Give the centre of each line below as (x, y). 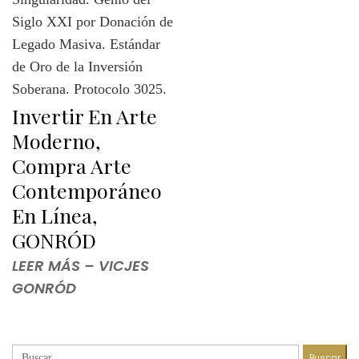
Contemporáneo (87, 190)
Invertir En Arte (85, 115)
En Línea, (54, 215)
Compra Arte (72, 165)
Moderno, (56, 140)
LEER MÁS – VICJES (81, 266)
